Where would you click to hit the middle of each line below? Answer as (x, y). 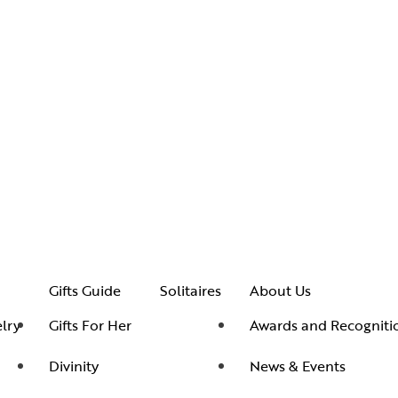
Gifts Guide (85, 291)
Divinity (74, 366)
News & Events (298, 366)
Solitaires (191, 291)
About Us (280, 291)
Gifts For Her (90, 325)
